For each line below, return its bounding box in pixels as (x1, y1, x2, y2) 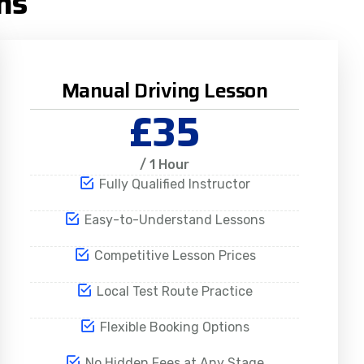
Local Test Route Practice (97, 284, 253, 300)
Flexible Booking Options (100, 319, 250, 336)
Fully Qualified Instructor (99, 176, 251, 193)
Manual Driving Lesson (61, 75, 268, 107)
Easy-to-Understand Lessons (84, 212, 266, 228)
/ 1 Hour (140, 157, 190, 173)
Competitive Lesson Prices (93, 248, 256, 264)
